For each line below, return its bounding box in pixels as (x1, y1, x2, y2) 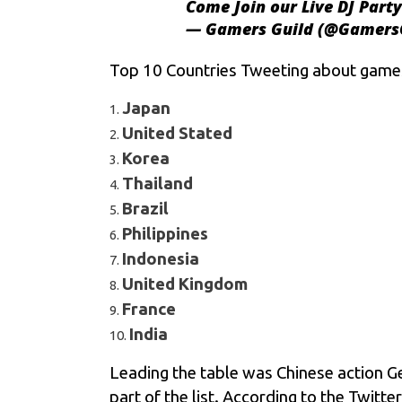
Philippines (122, 224, 208, 243)
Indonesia (122, 249, 199, 268)
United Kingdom (122, 275, 248, 293)
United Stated (122, 124, 232, 143)
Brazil (122, 199, 169, 218)
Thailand (122, 174, 193, 193)
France (122, 300, 176, 319)
